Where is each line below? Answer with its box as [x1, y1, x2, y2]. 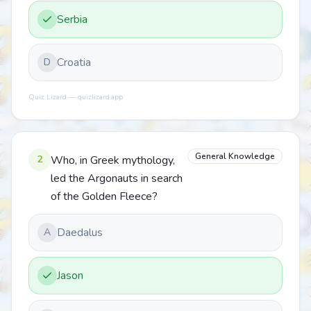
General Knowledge [195, 151, 275, 162]
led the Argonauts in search [51, 171, 183, 186]
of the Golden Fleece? [51, 189, 158, 204]
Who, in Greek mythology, [51, 153, 175, 168]
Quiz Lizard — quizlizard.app [28, 92, 123, 102]
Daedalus [57, 225, 103, 240]
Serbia [57, 12, 87, 27]
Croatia [57, 55, 91, 70]
